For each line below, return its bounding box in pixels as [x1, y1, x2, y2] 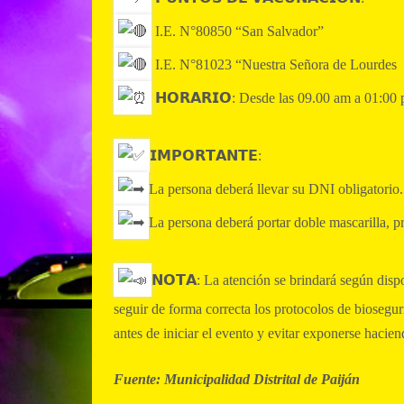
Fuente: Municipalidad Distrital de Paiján [114, 372, 360, 388]
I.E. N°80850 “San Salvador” [151, 23, 324, 40]
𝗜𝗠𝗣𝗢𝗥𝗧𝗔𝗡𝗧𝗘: [150, 148, 262, 164]
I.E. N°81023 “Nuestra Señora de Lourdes [151, 57, 397, 73]
